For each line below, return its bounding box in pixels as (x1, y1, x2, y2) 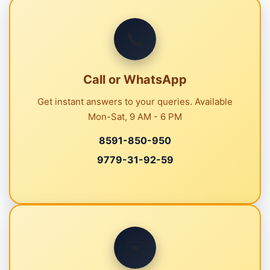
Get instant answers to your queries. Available (37, 95, 233, 107)
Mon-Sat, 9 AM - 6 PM (88, 110, 182, 122)
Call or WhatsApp (83, 72, 187, 87)
